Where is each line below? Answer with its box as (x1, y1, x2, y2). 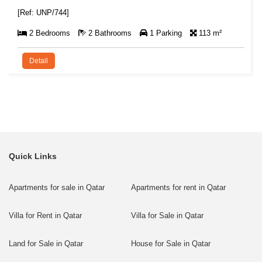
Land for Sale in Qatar (9, 239, 83, 248)
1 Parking (150, 28, 182, 37)
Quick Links (9, 151, 57, 161)
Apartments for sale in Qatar (9, 182, 105, 192)
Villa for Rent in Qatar (9, 211, 82, 220)
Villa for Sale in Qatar (131, 211, 204, 220)
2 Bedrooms (29, 28, 70, 37)
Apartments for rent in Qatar (131, 182, 226, 192)
